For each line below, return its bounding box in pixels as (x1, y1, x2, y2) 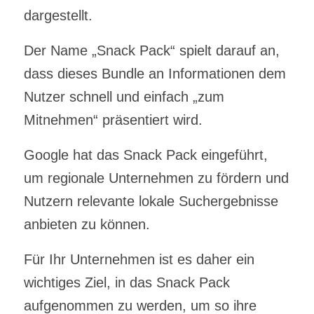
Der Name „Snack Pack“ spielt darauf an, (23, 42, 280, 58)
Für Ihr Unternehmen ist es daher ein (23, 251, 254, 267)
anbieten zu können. (23, 216, 150, 232)
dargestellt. (23, 7, 93, 23)
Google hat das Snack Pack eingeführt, (23, 146, 268, 163)
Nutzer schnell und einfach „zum (23, 88, 224, 104)
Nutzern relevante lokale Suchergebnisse (23, 193, 278, 209)
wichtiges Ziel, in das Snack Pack (23, 274, 230, 290)
